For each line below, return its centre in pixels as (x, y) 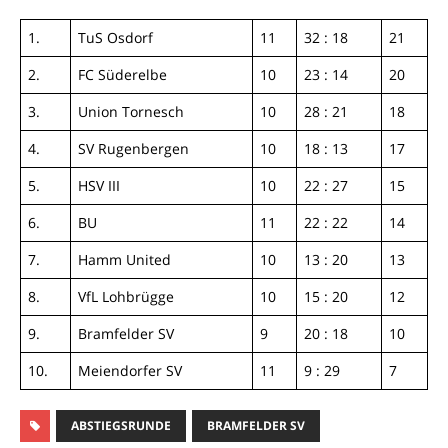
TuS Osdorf (115, 37)
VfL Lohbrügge (126, 296)
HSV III (99, 185)
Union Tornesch (131, 111)
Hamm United (124, 259)
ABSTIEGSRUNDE (121, 425)
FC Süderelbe (122, 74)
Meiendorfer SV (130, 370)
